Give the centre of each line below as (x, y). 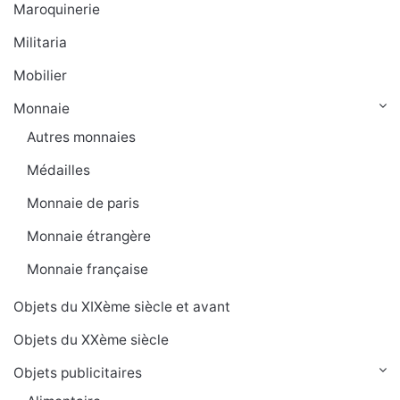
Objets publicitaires (78, 373)
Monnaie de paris (83, 204)
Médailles (58, 171)
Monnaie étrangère (89, 237)
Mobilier (40, 76)
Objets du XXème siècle (91, 340)
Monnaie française (87, 270)
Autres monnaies (81, 137)
